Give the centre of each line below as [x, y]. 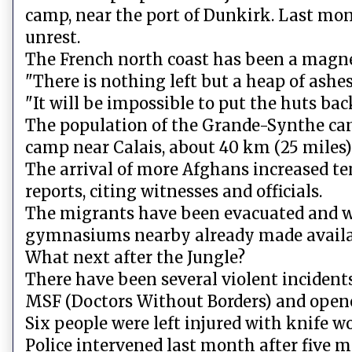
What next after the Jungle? [135, 258]
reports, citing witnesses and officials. [174, 192]
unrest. [53, 38]
